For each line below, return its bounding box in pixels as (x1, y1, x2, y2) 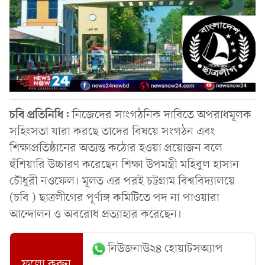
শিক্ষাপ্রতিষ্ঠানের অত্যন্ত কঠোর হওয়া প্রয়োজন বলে (9, 140, 222, 156)
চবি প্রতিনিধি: (9, 107, 72, 123)
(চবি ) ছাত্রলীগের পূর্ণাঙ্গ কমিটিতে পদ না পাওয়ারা (9, 190, 219, 206)
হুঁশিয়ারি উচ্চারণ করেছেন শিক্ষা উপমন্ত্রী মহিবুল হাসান (9, 157, 239, 173)
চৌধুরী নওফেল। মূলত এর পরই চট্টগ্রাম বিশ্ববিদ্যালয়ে (9, 173, 235, 189)
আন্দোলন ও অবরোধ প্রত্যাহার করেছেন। (9, 206, 182, 222)
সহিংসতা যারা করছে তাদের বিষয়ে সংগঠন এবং (9, 124, 215, 140)
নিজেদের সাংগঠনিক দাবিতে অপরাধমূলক (72, 107, 251, 123)
